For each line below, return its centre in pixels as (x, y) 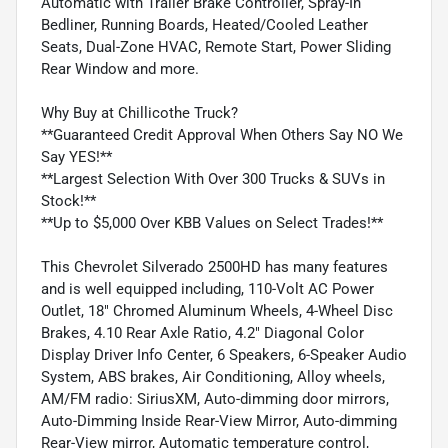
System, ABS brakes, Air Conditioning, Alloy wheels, (213, 376)
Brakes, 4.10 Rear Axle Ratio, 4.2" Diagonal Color (202, 332)
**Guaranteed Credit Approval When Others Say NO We (222, 134)
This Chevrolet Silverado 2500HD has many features (214, 266)
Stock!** (68, 200)
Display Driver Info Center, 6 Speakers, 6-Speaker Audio (224, 354)
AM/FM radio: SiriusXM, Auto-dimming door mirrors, (215, 398)
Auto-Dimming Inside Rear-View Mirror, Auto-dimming (219, 420)
